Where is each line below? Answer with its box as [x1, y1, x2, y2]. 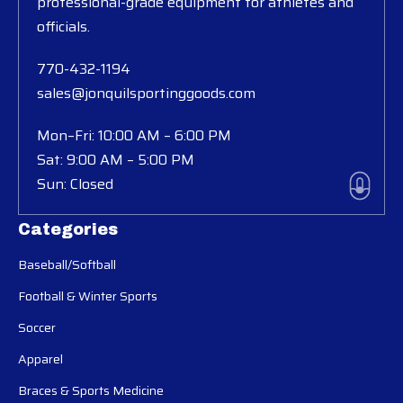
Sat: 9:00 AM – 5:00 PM [37, 148, 194, 172]
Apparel [18, 349, 63, 370]
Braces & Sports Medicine [18, 381, 164, 401]
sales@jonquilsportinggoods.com [37, 82, 255, 105]
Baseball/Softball [18, 255, 116, 275]
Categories [18, 220, 118, 239]
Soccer [18, 318, 56, 338]
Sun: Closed [37, 173, 113, 196]
